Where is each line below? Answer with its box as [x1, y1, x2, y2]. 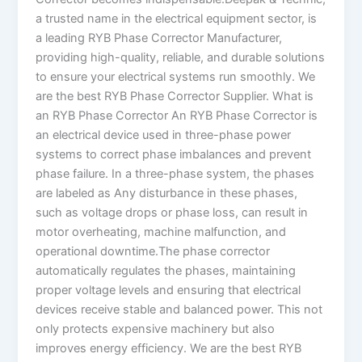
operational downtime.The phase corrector [36, 244, 271, 259]
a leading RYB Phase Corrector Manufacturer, [36, 31, 283, 46]
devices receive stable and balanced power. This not [36, 302, 323, 318]
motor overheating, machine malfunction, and [36, 225, 287, 240]
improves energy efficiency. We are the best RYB [36, 341, 302, 356]
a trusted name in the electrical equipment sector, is [36, 11, 318, 27]
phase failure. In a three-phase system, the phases [36, 166, 315, 182]
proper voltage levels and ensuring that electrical [36, 283, 301, 298]
